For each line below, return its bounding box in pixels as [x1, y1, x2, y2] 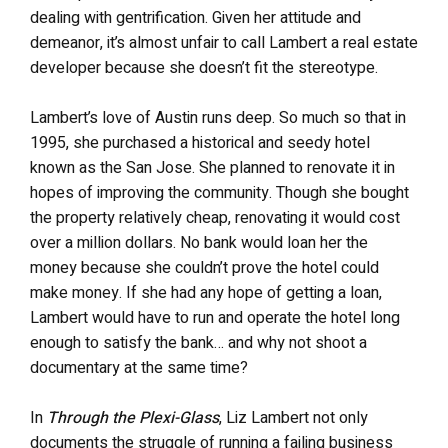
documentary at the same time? [30, 356, 248, 380]
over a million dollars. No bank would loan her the [30, 231, 368, 255]
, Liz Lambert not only [219, 406, 368, 430]
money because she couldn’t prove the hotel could [30, 256, 379, 280]
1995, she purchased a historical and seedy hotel [30, 131, 370, 155]
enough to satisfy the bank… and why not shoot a [30, 331, 367, 355]
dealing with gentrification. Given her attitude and [30, 6, 361, 30]
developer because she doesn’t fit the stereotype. [30, 56, 378, 80]
